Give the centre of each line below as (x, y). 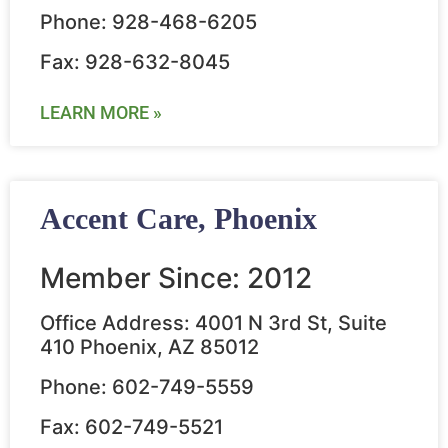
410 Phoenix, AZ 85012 (149, 347)
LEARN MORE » (101, 113)
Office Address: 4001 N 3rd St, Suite (213, 323)
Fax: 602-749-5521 (131, 427)
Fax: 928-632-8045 (135, 62)
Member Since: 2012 (176, 278)
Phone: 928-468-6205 (148, 22)
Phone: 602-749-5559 (147, 387)
